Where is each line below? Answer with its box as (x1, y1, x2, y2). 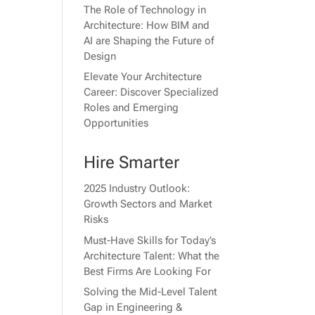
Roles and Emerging (84, 101, 179, 115)
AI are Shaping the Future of (84, 34, 214, 47)
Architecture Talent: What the (84, 249, 220, 262)
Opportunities (84, 117, 149, 130)
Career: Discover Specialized (84, 86, 219, 99)
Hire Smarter (84, 153, 180, 173)
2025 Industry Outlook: (84, 182, 191, 195)
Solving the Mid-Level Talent (84, 285, 218, 299)
